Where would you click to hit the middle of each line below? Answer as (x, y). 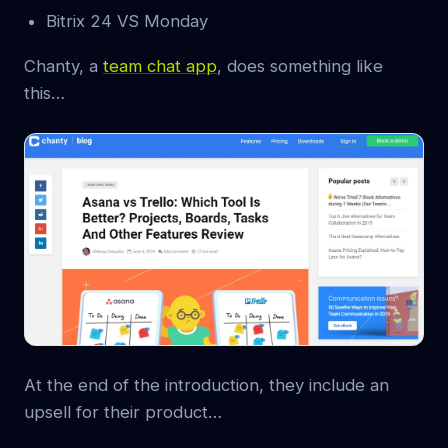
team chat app (160, 66)
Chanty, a (63, 66)
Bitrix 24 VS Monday (127, 21)
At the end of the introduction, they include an (206, 385)
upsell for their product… (123, 412)
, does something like (300, 66)
